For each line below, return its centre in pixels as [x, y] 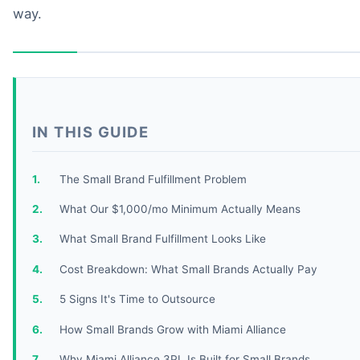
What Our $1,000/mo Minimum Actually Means [180, 209]
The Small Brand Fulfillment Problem [153, 179]
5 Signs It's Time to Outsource [137, 299]
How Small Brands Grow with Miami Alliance [172, 329]
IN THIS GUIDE [91, 131]
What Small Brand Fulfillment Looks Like [162, 239]
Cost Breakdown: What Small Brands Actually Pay [188, 269]
